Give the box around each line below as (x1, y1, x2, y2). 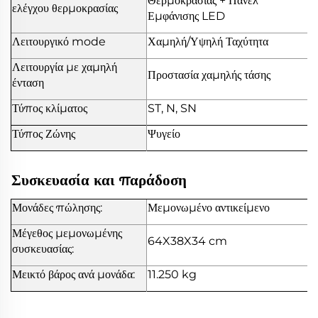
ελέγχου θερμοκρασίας (12, 1, 118, 16)
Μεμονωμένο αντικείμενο (148, 201, 270, 215)
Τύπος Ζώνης (12, 127, 75, 141)
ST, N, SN (148, 102, 197, 116)
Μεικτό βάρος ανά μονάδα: (12, 268, 135, 282)
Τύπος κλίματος (12, 102, 87, 116)
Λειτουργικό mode (12, 35, 106, 49)
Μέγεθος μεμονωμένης (12, 226, 122, 241)
